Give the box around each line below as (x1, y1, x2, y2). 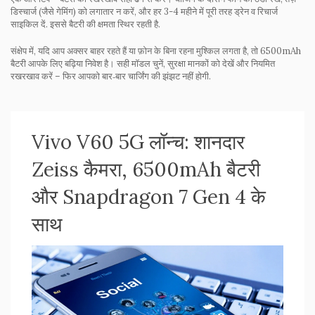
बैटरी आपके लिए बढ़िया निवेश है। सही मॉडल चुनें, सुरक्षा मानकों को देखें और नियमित (11, 58, 275, 70)
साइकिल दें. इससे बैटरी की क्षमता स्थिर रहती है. (11, 18, 160, 30)
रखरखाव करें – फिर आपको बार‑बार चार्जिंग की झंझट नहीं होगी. (11, 70, 211, 82)
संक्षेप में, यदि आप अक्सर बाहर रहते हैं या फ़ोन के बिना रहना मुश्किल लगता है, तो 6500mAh (11, 45, 301, 57)
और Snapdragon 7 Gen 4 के (32, 184, 266, 210)
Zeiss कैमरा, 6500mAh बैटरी (32, 157, 260, 182)
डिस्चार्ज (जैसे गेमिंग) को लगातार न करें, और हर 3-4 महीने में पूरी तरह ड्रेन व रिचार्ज (11, 6, 278, 18)
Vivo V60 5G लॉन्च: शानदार (32, 129, 245, 155)
